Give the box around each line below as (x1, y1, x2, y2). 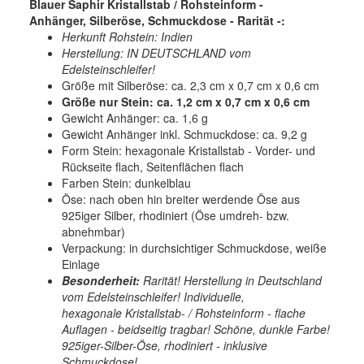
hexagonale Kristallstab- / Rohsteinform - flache (62, 304, 305, 321)
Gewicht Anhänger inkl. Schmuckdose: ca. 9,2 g (62, 125, 307, 142)
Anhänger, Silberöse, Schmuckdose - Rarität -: (29, 11, 285, 28)
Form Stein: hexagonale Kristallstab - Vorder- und (62, 141, 315, 158)
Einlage (62, 255, 100, 272)
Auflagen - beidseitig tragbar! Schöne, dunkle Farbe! (62, 320, 330, 337)
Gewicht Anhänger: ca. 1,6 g (62, 109, 208, 126)
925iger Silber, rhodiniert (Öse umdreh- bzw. (62, 206, 289, 223)
